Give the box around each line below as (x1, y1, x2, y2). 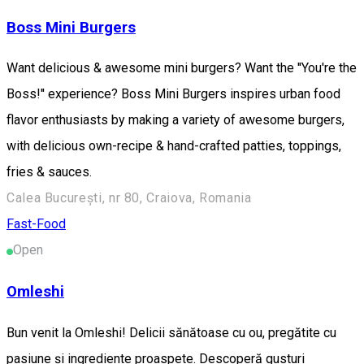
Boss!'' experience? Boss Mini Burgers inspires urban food (6, 86, 340, 102)
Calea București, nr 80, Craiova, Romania (6, 190, 252, 206)
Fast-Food (6, 216, 66, 232)
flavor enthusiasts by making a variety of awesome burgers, (6, 112, 344, 128)
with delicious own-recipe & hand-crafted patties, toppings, (6, 138, 341, 154)
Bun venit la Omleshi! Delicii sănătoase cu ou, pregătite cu (6, 324, 336, 340)
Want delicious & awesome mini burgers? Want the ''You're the (6, 60, 357, 76)
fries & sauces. (6, 164, 92, 180)
